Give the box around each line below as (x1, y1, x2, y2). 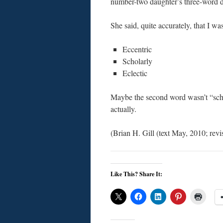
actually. (111, 104, 136, 114)
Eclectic (122, 68, 147, 78)
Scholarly (122, 56, 152, 66)
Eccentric (122, 44, 152, 54)
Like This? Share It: (111, 170, 162, 178)
